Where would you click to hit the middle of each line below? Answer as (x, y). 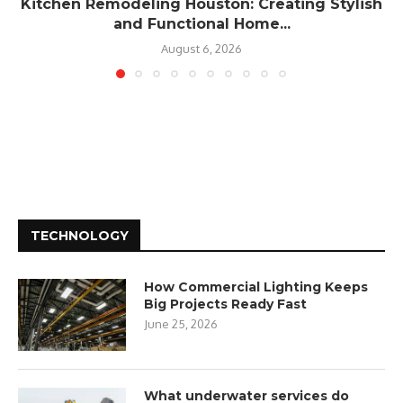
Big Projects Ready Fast (225, 304)
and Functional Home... (201, 23)
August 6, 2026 (201, 48)
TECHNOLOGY (80, 235)
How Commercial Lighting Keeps (256, 287)
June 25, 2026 (181, 323)
